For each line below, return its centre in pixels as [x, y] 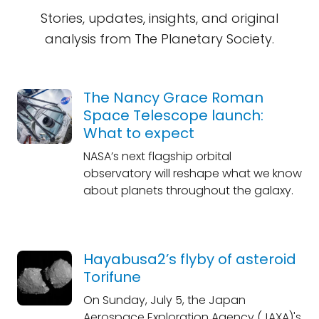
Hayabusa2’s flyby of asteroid [189, 259]
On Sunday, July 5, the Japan [164, 300]
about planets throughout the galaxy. [188, 190]
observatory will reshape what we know [192, 173]
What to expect [138, 133]
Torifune [112, 277]
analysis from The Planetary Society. [159, 39]
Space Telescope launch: [173, 115]
